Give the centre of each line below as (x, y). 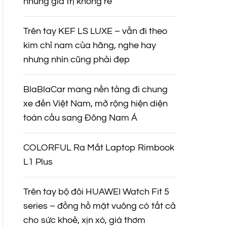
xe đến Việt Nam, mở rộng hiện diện (95, 104)
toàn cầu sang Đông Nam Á (80, 118)
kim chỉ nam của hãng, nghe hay (89, 46)
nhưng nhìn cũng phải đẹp (76, 60)
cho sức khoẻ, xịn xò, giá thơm (84, 220)
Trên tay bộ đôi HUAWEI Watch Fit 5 (96, 192)
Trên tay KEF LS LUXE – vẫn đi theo (95, 31)
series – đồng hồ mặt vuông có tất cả (99, 206)
